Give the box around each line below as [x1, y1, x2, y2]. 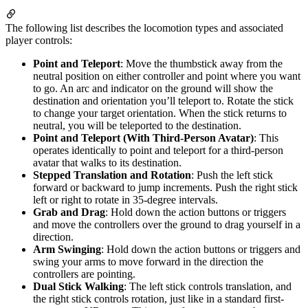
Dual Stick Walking [33, 280, 124, 292]
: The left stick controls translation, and [124, 280, 291, 292]
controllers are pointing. [33, 267, 135, 280]
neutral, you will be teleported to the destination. [33, 119, 241, 131]
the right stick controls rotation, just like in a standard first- [33, 292, 284, 305]
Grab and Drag [33, 206, 105, 218]
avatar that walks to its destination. [33, 156, 181, 168]
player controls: [5, 34, 72, 46]
